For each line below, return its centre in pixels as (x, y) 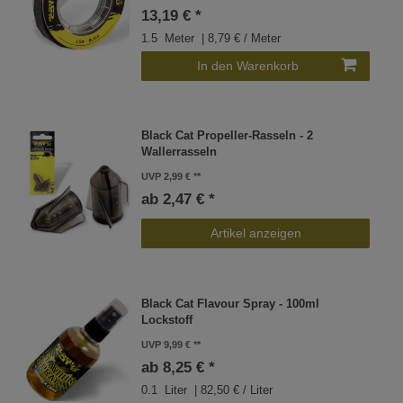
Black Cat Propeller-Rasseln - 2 (228, 136)
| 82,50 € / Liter (232, 390)
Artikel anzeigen (255, 233)
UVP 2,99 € (166, 177)
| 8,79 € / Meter (240, 38)
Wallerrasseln (179, 152)
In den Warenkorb (248, 65)
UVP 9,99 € (166, 344)
